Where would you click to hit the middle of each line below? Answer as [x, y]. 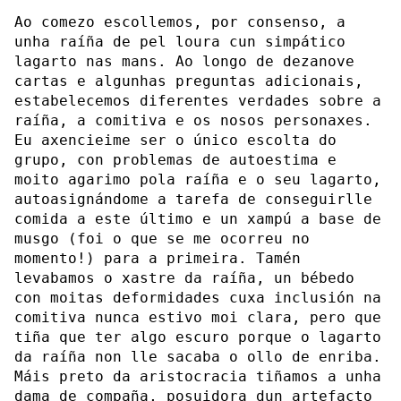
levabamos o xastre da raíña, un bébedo [184, 277]
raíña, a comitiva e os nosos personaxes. [193, 120]
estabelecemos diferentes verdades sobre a [198, 100]
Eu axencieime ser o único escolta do [175, 140]
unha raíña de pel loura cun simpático [180, 41]
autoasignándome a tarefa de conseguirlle [193, 199]
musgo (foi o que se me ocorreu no [162, 238]
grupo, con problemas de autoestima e [175, 159]
